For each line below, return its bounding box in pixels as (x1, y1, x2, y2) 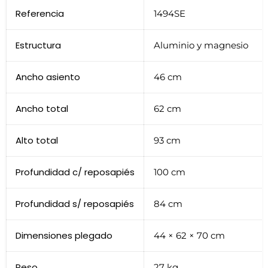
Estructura (16, 38, 61, 51)
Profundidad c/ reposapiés (16, 165, 135, 178)
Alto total (16, 133, 58, 147)
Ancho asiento (16, 70, 80, 83)
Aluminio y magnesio (154, 39, 248, 51)
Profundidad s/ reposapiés (16, 197, 134, 210)
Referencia (16, 7, 64, 20)
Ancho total (16, 102, 68, 115)
